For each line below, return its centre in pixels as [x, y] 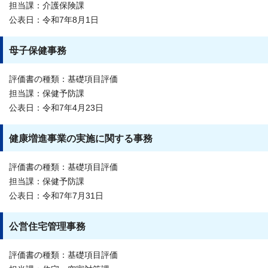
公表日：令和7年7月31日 [56, 196]
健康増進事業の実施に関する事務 [81, 138]
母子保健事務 [38, 50]
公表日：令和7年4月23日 [56, 108]
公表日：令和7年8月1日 [54, 20]
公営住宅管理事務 [47, 226]
